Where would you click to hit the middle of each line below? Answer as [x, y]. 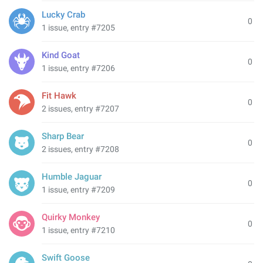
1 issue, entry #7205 [78, 28]
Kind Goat [61, 55]
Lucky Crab [63, 15]
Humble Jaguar [72, 177]
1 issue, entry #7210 [78, 230]
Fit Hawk [59, 96]
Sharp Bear [63, 136]
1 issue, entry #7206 [78, 68]
